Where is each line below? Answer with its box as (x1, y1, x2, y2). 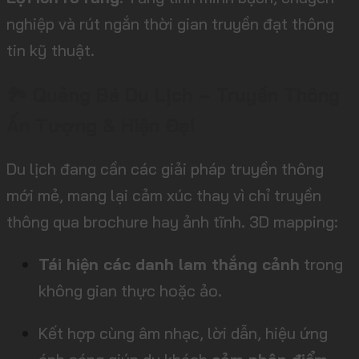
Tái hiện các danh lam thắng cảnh (38, 254, 300, 275)
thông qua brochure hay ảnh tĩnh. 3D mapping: (6, 212, 338, 232)
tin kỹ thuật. (6, 40, 95, 61)
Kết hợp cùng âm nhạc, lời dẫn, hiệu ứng (38, 323, 328, 344)
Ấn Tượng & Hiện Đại (6, 114, 195, 138)
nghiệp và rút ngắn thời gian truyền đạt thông (6, 14, 334, 34)
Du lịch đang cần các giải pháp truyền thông (6, 159, 324, 179)
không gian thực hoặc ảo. (38, 280, 222, 301)
